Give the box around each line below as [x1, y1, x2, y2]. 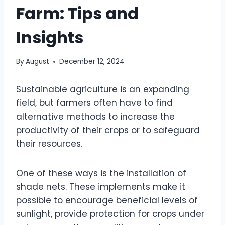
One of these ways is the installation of [16, 167, 186, 180]
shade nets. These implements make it [16, 181, 185, 193]
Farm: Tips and [16, 2, 139, 25]
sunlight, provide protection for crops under [16, 208, 204, 220]
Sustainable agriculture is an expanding [16, 83, 189, 96]
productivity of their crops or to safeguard [16, 124, 200, 137]
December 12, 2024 [59, 57, 125, 67]
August [26, 57, 50, 67]
